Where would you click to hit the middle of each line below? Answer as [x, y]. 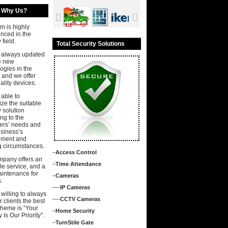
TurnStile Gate [75, 222]
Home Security [75, 211]
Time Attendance [78, 164]
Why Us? [14, 11]
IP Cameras [75, 187]
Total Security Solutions [91, 44]
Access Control [76, 152]
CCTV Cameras [80, 199]
